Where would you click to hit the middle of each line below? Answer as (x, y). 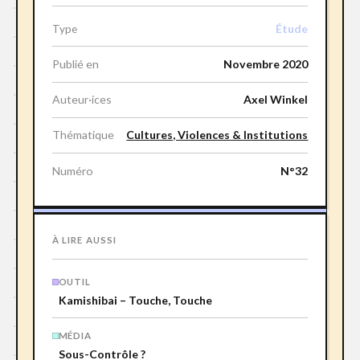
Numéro (72, 170)
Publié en (75, 63)
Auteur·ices (82, 100)
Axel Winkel (276, 100)
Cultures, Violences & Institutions (217, 135)
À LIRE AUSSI (84, 239)
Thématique (83, 135)
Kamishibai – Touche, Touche (135, 301)
